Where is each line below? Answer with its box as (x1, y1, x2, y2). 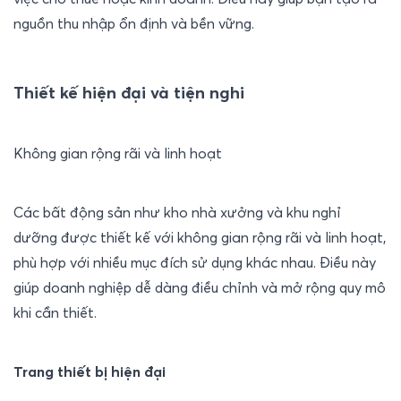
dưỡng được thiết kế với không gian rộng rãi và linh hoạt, (13, 230, 386, 245)
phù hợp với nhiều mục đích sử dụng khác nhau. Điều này (13, 255, 376, 270)
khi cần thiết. (13, 305, 97, 320)
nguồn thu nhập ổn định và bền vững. (13, 17, 254, 32)
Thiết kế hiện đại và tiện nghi (13, 84, 244, 102)
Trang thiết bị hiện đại (13, 364, 166, 380)
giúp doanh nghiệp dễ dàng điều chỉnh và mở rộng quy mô (13, 280, 386, 295)
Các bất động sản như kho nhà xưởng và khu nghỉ (13, 205, 341, 220)
